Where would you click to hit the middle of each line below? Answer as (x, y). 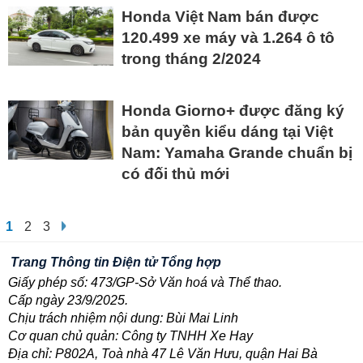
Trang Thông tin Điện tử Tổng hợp (116, 263)
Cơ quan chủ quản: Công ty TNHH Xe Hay (130, 336)
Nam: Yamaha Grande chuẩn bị (237, 153)
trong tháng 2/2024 (191, 59)
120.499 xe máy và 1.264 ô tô (228, 38)
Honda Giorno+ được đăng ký (233, 111)
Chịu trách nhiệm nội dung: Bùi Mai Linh (123, 318)
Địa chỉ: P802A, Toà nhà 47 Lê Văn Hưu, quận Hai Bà (163, 354)
